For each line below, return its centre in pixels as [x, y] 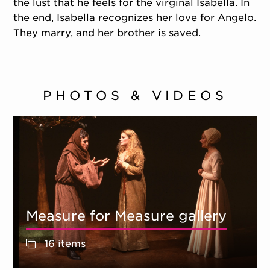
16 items [63, 244]
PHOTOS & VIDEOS [135, 96]
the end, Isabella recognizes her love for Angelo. [135, 17]
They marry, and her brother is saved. [107, 33]
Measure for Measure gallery [126, 216]
